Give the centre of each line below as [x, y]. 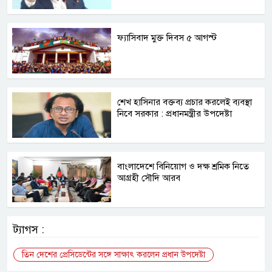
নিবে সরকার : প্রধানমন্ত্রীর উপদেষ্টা [175, 113]
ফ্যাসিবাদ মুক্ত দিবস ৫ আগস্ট [167, 37]
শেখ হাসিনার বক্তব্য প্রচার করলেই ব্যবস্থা [185, 102]
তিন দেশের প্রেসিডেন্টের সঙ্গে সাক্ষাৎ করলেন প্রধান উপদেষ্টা [114, 254]
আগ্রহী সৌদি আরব [149, 178]
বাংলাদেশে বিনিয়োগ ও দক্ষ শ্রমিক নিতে [183, 166]
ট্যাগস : [29, 229]
